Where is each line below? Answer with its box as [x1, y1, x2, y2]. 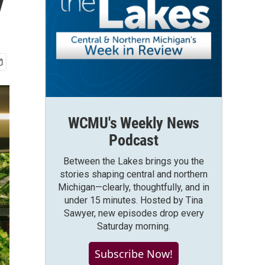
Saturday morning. [97, 221, 170, 232]
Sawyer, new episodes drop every [63, 208, 204, 219]
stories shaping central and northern [60, 169, 208, 180]
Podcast [109, 131, 159, 149]
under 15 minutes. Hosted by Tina [64, 195, 203, 206]
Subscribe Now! [95, 247, 173, 261]
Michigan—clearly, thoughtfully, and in [58, 182, 209, 193]
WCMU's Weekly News [67, 114, 200, 132]
